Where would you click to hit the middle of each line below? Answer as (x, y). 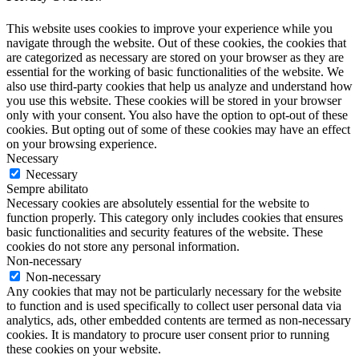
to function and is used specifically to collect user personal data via (174, 305)
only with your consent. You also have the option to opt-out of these (177, 115)
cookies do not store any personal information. (123, 246)
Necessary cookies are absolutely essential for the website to (158, 203)
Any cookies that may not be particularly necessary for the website (174, 291)
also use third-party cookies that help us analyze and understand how (179, 86)
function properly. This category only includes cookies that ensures (175, 217)
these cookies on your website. (84, 349)
